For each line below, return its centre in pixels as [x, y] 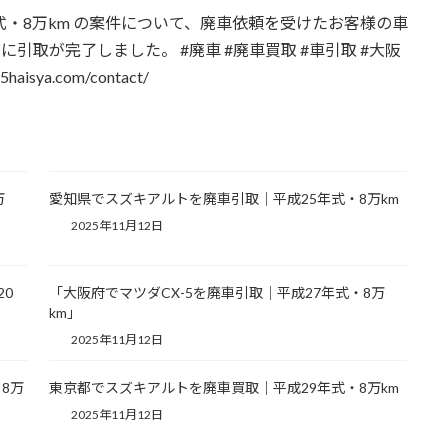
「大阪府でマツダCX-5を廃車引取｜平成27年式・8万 [216, 293]
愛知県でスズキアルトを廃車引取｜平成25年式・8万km [223, 198]
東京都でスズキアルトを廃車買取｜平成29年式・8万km [223, 388]
